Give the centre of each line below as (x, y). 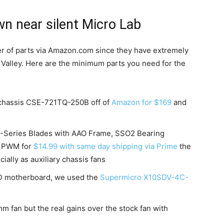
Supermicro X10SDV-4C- (144, 177)
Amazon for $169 (141, 102)
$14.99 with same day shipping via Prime (105, 146)
